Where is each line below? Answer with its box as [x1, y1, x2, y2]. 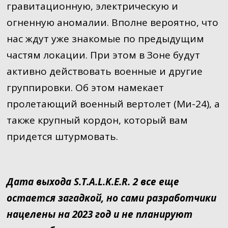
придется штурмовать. [6, 129, 118, 143]
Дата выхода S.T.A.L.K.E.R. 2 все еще [6, 175, 179, 188]
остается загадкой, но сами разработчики [6, 191, 216, 205]
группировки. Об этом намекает [6, 80, 164, 94]
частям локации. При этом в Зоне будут [6, 48, 200, 62]
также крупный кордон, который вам [6, 113, 188, 127]
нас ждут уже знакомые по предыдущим [6, 32, 204, 45]
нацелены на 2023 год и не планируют [6, 207, 192, 221]
